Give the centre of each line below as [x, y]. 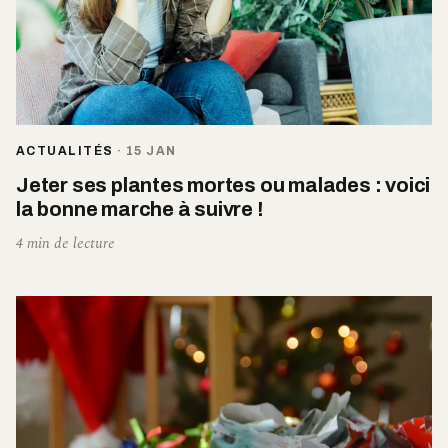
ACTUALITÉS [65, 151]
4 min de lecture [65, 244]
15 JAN [151, 151]
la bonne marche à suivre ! [140, 209]
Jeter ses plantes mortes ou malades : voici [223, 185]
